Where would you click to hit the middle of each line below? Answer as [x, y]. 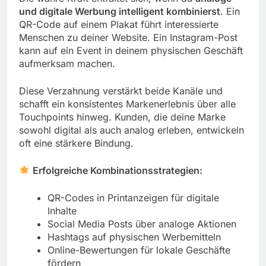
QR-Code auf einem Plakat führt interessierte [119, 25]
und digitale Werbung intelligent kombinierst [120, 12]
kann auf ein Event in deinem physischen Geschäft [131, 51]
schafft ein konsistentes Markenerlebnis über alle [127, 104]
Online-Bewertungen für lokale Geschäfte [139, 250]
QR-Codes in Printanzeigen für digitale [133, 198]
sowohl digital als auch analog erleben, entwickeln [132, 130]
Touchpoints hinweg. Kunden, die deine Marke [122, 117]
